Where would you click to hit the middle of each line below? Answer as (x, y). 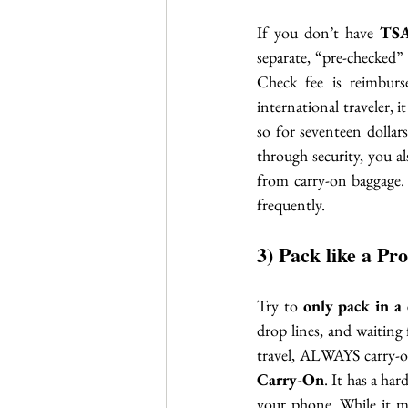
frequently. (293, 204)
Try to (280, 305)
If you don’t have (319, 32)
